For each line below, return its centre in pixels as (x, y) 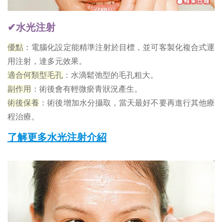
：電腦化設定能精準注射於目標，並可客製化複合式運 (119, 47)
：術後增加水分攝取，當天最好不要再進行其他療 (127, 103)
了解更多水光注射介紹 (57, 137)
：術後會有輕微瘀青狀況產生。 (87, 89)
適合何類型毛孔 (35, 75)
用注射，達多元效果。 (47, 61)
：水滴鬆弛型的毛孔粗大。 (111, 75)
